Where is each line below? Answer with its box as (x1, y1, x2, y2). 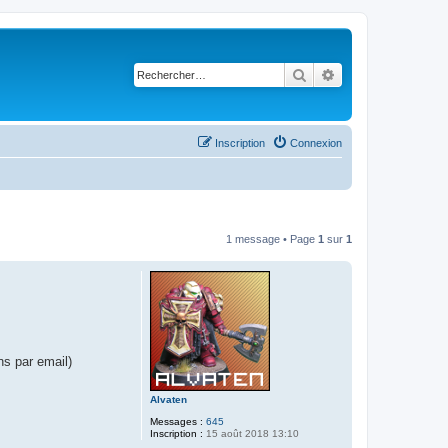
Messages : (150, 415, 203, 427)
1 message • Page (226, 232, 318, 245)
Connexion (290, 136, 342, 149)
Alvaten (150, 393, 187, 405)
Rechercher (307, 65, 376, 83)
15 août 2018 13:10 (203, 427, 299, 439)
